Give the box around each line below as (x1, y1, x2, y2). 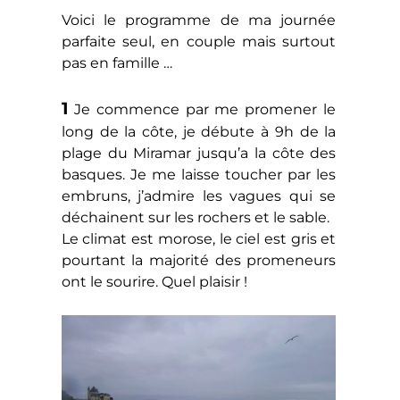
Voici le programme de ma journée (61, 12, 337, 29)
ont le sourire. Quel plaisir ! (61, 273, 247, 291)
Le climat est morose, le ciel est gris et (61, 230, 337, 248)
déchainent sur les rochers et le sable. (61, 209, 329, 227)
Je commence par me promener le (67, 101, 337, 119)
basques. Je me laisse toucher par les (61, 166, 337, 184)
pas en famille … (61, 54, 172, 72)
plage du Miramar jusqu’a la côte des (61, 145, 337, 162)
